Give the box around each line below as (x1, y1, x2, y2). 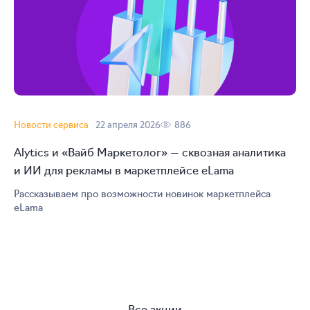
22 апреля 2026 (95, 117, 161, 131)
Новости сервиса (14, 117, 89, 131)
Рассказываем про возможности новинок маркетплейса (14, 185, 271, 200)
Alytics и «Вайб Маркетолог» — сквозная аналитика (14, 143, 286, 159)
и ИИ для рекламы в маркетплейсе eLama (14, 161, 234, 177)
